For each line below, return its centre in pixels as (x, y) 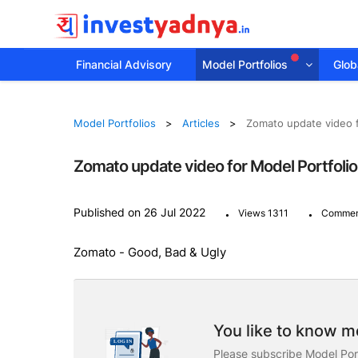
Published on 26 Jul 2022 (139, 212)
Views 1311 (263, 213)
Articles (201, 123)
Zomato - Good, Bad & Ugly (149, 252)
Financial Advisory (124, 64)
